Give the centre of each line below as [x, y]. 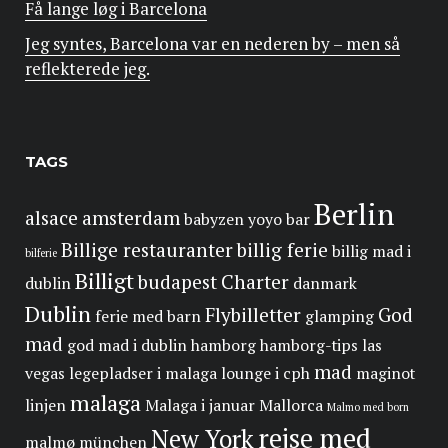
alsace [51, 218]
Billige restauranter [147, 250]
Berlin [354, 214]
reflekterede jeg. [87, 69]
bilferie [41, 253]
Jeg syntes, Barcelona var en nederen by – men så [212, 44]
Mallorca [291, 406]
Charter [255, 282]
